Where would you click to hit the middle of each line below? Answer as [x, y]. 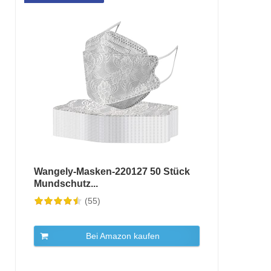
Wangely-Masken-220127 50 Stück [112, 171]
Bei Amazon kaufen [122, 236]
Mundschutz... [66, 184]
